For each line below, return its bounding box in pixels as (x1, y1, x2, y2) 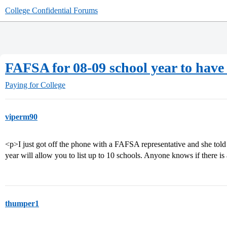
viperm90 (5, 112, 37, 121)
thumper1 (5, 199, 39, 208)
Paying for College (5, 81, 65, 89)
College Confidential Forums (5, 6, 98, 15)
